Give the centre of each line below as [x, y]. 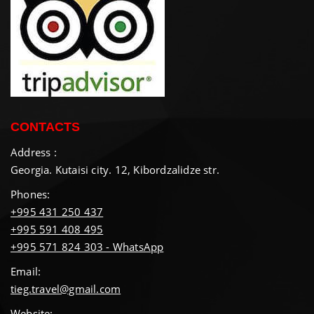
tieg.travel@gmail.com [66, 289]
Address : [34, 152]
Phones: [30, 194]
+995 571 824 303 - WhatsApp [87, 247]
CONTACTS [45, 127]
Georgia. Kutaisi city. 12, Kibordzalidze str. [115, 170]
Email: [26, 272]
